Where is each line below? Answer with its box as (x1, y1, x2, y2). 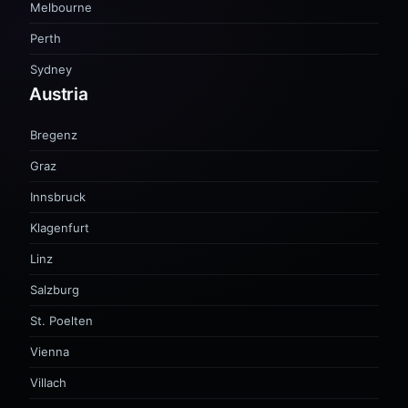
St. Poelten (30, 313, 93, 328)
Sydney (30, 62, 72, 76)
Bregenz (30, 127, 77, 142)
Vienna (30, 344, 69, 359)
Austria (29, 84, 88, 105)
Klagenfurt (30, 220, 89, 235)
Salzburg (30, 282, 79, 297)
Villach (30, 375, 66, 390)
